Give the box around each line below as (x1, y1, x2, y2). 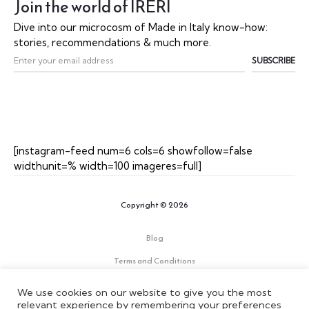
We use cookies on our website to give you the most (17, 286, 272, 299)
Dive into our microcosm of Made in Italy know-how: (14, 21, 268, 34)
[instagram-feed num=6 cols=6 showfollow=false (14, 144, 252, 158)
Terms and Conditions (114, 255, 195, 268)
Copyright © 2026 (121, 199, 188, 212)
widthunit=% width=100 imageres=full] (14, 159, 201, 173)
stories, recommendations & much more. (14, 36, 211, 50)
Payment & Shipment (115, 277, 194, 290)
